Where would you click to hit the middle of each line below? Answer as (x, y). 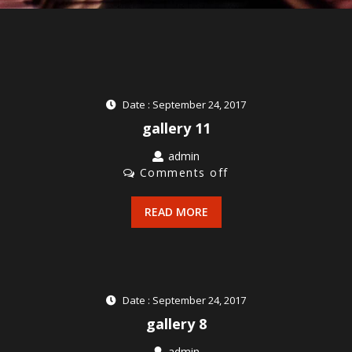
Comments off (184, 172)
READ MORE (176, 212)
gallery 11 (176, 128)
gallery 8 (176, 324)
